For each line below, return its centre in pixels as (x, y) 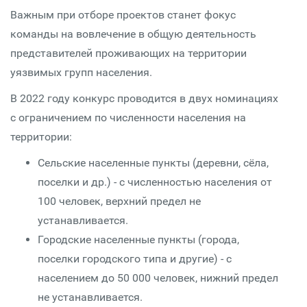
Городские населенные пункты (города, (138, 240)
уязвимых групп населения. (81, 72)
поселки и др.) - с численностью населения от (155, 182)
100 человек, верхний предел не (119, 201)
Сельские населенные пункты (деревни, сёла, (153, 163)
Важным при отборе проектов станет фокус (123, 15)
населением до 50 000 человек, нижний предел (158, 278)
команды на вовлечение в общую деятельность (133, 34)
